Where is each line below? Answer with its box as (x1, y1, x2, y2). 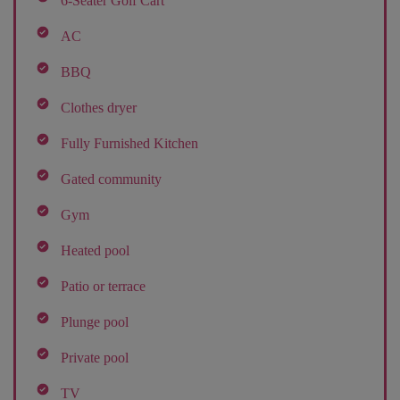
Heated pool (60, 242, 129, 258)
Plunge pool (60, 313, 129, 329)
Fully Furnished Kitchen (60, 135, 198, 151)
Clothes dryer (60, 99, 137, 115)
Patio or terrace (60, 278, 146, 294)
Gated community (60, 171, 162, 187)
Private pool (60, 349, 129, 365)
